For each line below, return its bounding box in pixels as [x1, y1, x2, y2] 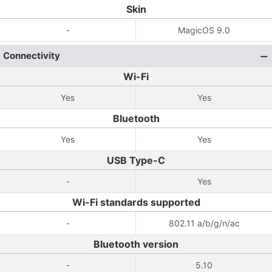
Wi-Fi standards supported [72, 196, 200, 208]
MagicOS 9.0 [178, 25, 230, 35]
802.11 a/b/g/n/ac [168, 218, 240, 228]
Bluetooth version [93, 238, 178, 250]
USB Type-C [107, 154, 165, 166]
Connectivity [3, 50, 60, 61]
